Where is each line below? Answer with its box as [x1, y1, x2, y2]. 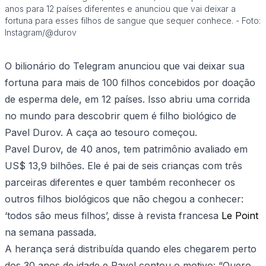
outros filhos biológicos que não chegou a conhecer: [5, 193, 243, 205]
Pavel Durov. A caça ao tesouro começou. [5, 126, 197, 139]
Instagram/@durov [5, 27, 77, 38]
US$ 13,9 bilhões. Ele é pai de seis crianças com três [5, 160, 242, 172]
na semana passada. [5, 226, 96, 239]
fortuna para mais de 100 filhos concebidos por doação [5, 77, 255, 89]
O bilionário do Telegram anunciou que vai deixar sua [5, 60, 245, 72]
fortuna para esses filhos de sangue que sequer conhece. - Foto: [5, 15, 261, 26]
